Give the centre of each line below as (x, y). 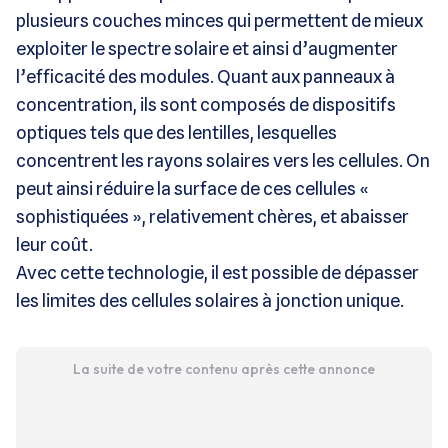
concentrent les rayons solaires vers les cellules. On (223, 160)
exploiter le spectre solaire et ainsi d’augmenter (207, 48)
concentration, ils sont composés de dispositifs (206, 104)
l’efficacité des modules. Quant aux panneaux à (205, 76)
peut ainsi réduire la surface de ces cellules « (192, 188)
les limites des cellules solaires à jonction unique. (210, 300)
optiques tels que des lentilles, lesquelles (176, 132)
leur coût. (54, 244)
